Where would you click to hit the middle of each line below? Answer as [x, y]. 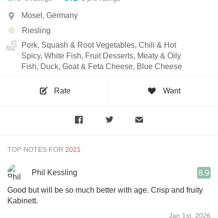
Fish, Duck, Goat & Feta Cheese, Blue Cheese [102, 66]
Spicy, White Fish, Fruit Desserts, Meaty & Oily [101, 55]
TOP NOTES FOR [35, 149]
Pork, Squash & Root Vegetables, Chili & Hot [99, 45]
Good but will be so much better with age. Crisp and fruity [105, 190]
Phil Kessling [54, 172]
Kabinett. [23, 200]
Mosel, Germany [50, 16]
